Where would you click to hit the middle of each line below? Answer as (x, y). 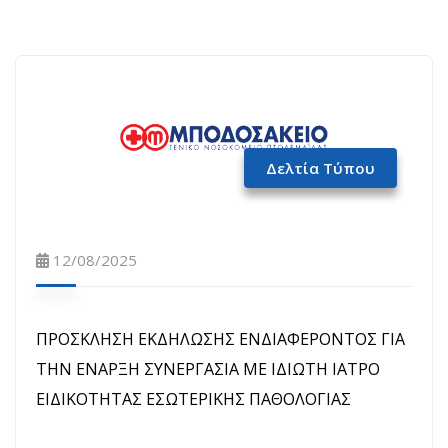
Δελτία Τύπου (320, 168)
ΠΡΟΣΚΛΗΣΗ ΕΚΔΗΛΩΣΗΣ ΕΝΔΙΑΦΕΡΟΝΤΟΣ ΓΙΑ (220, 339)
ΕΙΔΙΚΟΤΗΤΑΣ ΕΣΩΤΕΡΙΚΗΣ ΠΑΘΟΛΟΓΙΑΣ (193, 399)
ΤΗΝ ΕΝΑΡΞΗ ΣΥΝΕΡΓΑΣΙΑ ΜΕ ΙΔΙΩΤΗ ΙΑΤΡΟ (208, 369)
